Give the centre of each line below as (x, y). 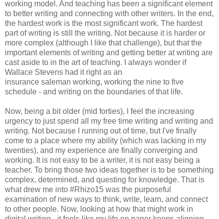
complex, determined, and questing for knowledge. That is (105, 179)
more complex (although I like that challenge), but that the (103, 43)
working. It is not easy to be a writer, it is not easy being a (102, 160)
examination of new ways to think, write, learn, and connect (106, 199)
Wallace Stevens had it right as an (64, 72)
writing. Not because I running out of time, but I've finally (101, 131)
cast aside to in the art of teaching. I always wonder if (96, 62)
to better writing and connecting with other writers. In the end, (109, 13)
